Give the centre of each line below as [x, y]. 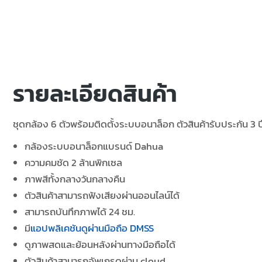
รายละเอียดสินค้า [95, 94]
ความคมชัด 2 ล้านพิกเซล [73, 163]
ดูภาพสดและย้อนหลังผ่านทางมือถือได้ [100, 244]
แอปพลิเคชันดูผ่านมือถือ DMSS [92, 228]
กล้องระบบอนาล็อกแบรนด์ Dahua [94, 146]
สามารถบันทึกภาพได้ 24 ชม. [80, 212]
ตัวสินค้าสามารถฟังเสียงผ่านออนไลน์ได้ [102, 195]
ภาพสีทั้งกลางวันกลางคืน [75, 179]
